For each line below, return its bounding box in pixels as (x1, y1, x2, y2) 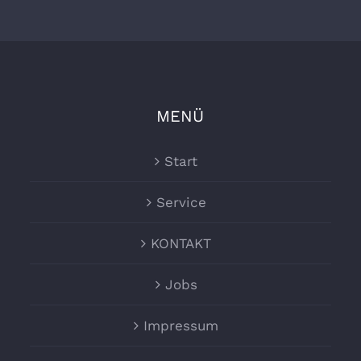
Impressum (143, 317, 219, 334)
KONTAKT (151, 235, 212, 252)
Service (156, 194, 206, 211)
